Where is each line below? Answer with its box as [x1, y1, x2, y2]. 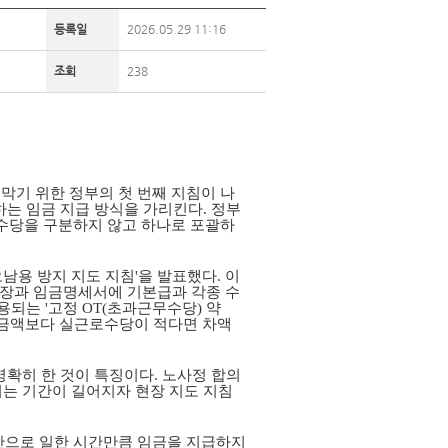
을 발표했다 [138, 268, 217, 284]
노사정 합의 [162, 367, 241, 383]
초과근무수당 [107, 300, 197, 316]
